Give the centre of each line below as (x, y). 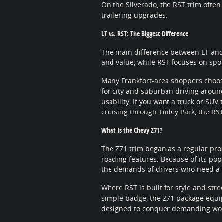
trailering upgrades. (134, 15)
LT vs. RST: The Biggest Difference (145, 34)
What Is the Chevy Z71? (132, 130)
